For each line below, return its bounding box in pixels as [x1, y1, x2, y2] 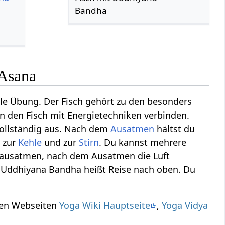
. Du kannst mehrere [99, 136, 187, 149]
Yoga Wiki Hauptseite [59, 199, 151, 212]
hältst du [154, 123, 195, 135]
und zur [42, 136, 79, 149]
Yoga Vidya [162, 199, 208, 212]
